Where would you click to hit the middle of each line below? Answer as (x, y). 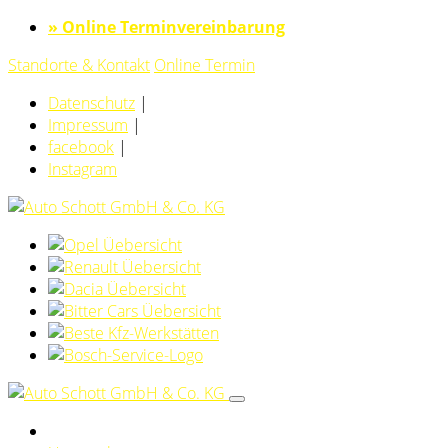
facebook (81, 147)
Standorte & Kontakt (79, 65)
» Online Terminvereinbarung (166, 27)
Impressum (88, 125)
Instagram (82, 169)
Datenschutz (91, 103)
